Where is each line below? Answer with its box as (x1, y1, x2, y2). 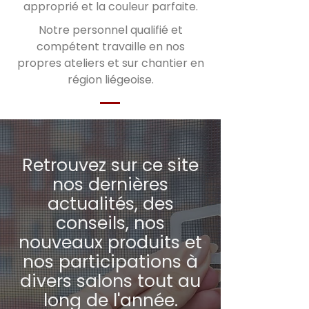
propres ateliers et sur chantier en (17, 55, 204, 71)
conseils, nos (56, 211, 165, 235)
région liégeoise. (67, 72, 154, 88)
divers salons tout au (20, 269, 201, 293)
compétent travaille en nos (36, 39, 185, 54)
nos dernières (52, 172, 168, 197)
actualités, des (47, 192, 174, 216)
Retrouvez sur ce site (22, 153, 199, 177)
